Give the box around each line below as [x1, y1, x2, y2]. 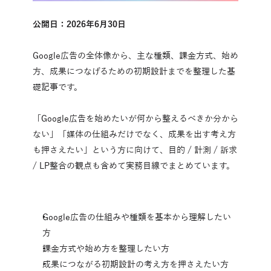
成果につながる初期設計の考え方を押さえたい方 [42, 260, 229, 270]
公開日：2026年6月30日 [33, 20, 126, 30]
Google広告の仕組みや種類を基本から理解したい [42, 213, 231, 223]
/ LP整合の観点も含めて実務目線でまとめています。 [33, 162, 235, 171]
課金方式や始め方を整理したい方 [42, 244, 169, 254]
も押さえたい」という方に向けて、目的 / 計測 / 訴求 [33, 146, 237, 155]
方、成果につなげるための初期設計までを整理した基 [33, 67, 235, 77]
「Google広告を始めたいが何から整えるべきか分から [33, 114, 238, 124]
